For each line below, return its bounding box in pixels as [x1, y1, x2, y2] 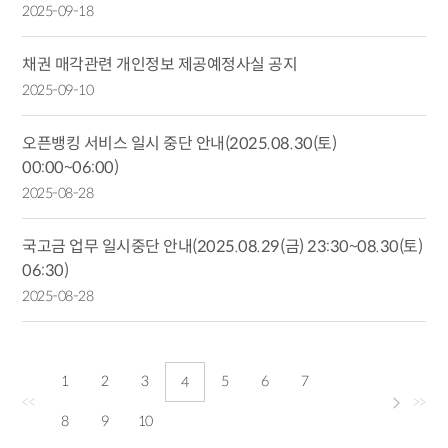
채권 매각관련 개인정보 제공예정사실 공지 [22, 54, 298, 75]
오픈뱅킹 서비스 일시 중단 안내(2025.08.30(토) [22, 133, 337, 154]
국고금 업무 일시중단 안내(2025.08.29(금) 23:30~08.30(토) [22, 236, 423, 257]
